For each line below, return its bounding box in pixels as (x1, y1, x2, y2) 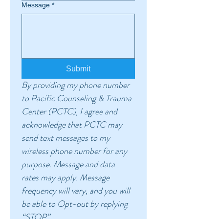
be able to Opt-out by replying (22, 197, 128, 210)
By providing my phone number (22, 79, 130, 91)
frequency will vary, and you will (22, 184, 130, 197)
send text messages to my (22, 131, 110, 144)
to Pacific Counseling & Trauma (22, 92, 131, 105)
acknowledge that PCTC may (22, 118, 122, 131)
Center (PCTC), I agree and (22, 105, 117, 118)
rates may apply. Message (22, 171, 109, 184)
